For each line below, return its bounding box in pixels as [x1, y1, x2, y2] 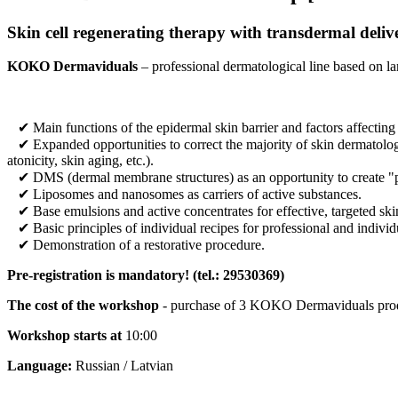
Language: [7, 358, 72, 374]
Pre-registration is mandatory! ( [7, 267, 197, 283]
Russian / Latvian [72, 358, 173, 374]
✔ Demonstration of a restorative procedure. [7, 237, 265, 253]
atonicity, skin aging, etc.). [7, 153, 154, 169]
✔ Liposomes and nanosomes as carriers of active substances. [7, 187, 362, 203]
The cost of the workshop [7, 298, 159, 314]
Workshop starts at [7, 328, 122, 344]
